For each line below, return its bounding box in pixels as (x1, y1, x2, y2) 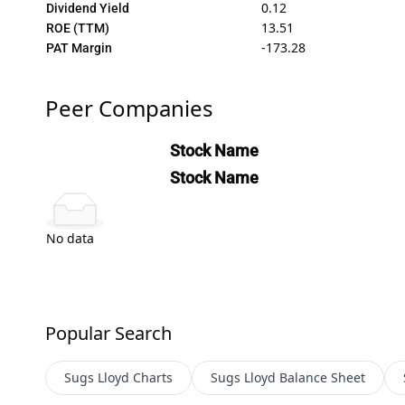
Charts (132, 368, 173, 386)
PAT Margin (45, 40, 112, 55)
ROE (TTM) (45, 20, 109, 35)
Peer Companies (44, 92, 213, 123)
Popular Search (44, 320, 172, 345)
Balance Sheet (278, 368, 365, 386)
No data (45, 229, 94, 247)
